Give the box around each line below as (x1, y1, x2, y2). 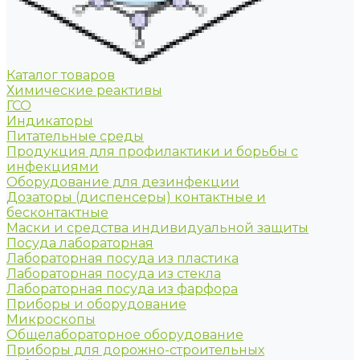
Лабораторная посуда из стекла (6, 266, 221, 281)
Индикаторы (6, 113, 93, 129)
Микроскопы (6, 312, 96, 327)
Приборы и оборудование (6, 297, 186, 312)
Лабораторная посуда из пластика (6, 251, 239, 266)
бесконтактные (6, 205, 108, 220)
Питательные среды (6, 129, 144, 144)
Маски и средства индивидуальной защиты (6, 220, 309, 235)
